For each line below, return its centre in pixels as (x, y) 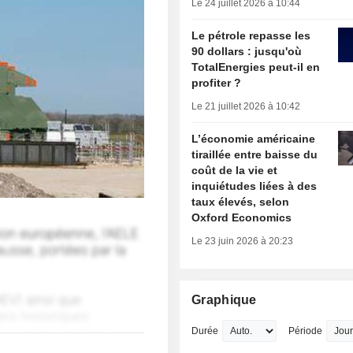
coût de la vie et (235, 171)
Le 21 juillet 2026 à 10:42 (246, 107)
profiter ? (217, 83)
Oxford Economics (242, 218)
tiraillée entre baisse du (255, 155)
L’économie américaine (254, 139)
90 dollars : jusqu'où (247, 52)
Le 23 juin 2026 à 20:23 (243, 242)
